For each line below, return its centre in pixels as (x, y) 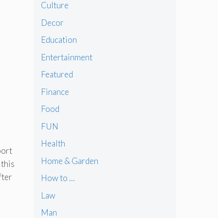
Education (59, 40)
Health (53, 144)
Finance (55, 91)
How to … (58, 178)
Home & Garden (69, 161)
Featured (57, 74)
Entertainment (66, 57)
